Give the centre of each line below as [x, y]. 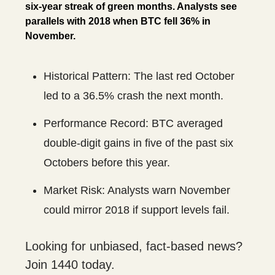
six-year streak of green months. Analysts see [131, 7]
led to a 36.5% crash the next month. [134, 96]
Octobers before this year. [107, 163]
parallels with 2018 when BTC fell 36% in [118, 21]
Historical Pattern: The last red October [139, 76]
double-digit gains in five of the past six [138, 143]
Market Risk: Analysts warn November [137, 191]
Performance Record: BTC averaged [133, 124]
